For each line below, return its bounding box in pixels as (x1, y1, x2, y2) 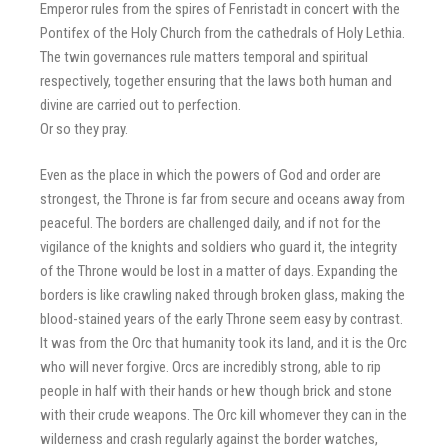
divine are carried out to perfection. (40, 95, 241, 114)
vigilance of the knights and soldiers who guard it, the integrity (40, 238, 397, 256)
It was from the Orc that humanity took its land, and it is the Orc (40, 334, 407, 352)
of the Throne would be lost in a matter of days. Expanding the (40, 262, 398, 280)
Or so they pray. (40, 119, 128, 138)
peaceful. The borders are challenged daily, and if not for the (40, 214, 381, 232)
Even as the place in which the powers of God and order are (40, 166, 381, 184)
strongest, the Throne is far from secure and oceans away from (40, 190, 405, 208)
